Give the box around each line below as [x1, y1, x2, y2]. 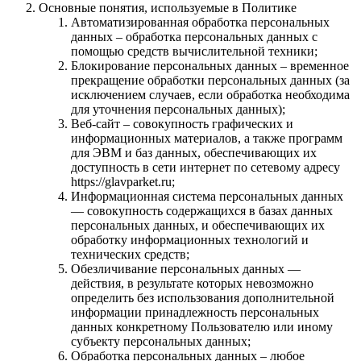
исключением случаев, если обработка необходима [71, 87, 350, 102]
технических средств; [71, 247, 189, 261]
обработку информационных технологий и [71, 232, 309, 247]
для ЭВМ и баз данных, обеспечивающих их [71, 145, 317, 160]
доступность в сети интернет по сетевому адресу [71, 160, 340, 174]
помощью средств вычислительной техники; [71, 44, 317, 58]
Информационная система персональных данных [71, 189, 343, 203]
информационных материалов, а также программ [71, 131, 342, 145]
